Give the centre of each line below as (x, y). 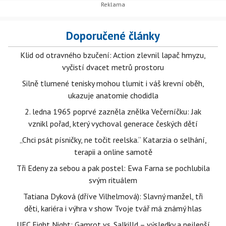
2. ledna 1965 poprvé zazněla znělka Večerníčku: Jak (113, 111)
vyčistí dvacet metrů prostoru (113, 67)
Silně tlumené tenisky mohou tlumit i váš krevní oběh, (113, 83)
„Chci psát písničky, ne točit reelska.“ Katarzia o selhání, (113, 140)
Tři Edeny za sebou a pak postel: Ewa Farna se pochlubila (113, 168)
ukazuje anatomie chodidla (113, 95)
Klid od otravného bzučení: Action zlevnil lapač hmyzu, (113, 55)
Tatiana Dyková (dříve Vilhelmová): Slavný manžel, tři (113, 196)
